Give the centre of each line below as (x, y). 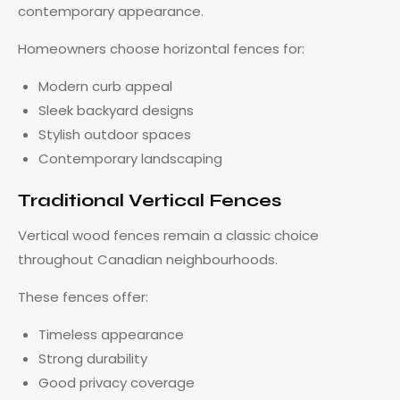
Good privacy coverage (116, 382)
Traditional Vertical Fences (150, 200)
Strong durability (92, 358)
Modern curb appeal (105, 86)
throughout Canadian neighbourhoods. (148, 259)
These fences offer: (83, 296)
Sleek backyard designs (116, 110)
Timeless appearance (111, 334)
